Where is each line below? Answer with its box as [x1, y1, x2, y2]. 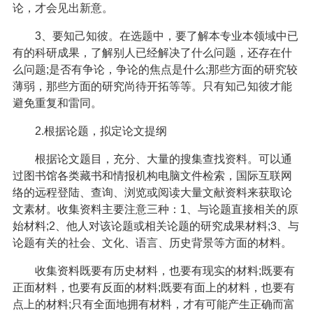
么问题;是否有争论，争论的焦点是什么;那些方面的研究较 [12, 63, 298, 75]
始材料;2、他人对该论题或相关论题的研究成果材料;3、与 [12, 219, 299, 232]
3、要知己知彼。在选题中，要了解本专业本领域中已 [12, 29, 298, 42]
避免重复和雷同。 [12, 96, 102, 109]
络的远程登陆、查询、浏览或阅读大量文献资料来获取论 [12, 186, 292, 198]
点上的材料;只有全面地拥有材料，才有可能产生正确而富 [12, 298, 295, 310]
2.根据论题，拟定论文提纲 [12, 124, 167, 137]
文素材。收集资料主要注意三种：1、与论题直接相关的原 [12, 203, 298, 215]
